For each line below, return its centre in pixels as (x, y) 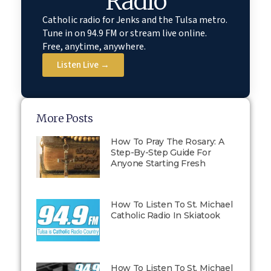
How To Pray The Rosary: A (167, 142)
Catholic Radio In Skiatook (165, 216)
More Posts (65, 118)
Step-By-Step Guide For (161, 152)
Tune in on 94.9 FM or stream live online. (125, 33)
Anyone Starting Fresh (158, 163)
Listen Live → (83, 65)
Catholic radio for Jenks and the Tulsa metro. (135, 20)
